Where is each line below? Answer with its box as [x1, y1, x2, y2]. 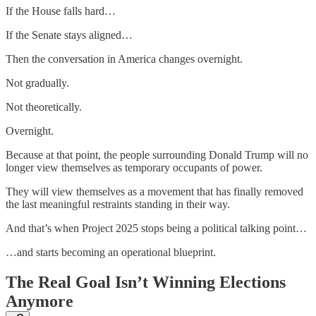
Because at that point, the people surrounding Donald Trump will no [6, 149, 308, 162]
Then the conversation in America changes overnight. [6, 53, 243, 66]
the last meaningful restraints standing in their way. [6, 198, 230, 211]
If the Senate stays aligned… [6, 29, 133, 42]
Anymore [6, 292, 73, 311]
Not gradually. [6, 77, 69, 90]
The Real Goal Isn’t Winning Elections [6, 273, 286, 292]
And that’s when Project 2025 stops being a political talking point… [6, 222, 307, 235]
